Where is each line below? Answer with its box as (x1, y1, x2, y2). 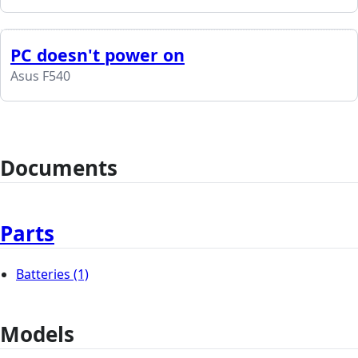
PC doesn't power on (10, 43, 185, 67)
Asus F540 (10, 67, 70, 86)
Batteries (16, 265, 70, 284)
